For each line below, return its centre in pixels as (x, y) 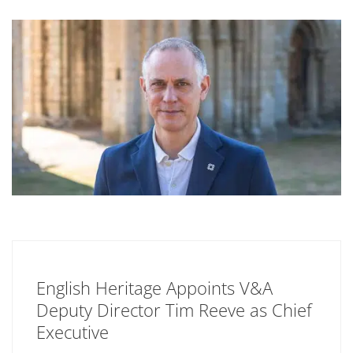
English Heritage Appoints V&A (154, 287)
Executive (72, 331)
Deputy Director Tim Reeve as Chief (174, 309)
